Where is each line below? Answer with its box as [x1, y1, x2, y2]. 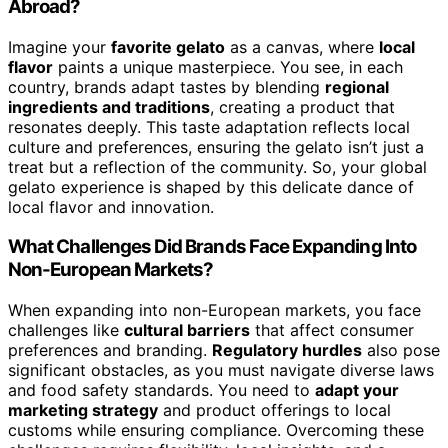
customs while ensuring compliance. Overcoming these [8, 420, 424, 441]
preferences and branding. [8, 340, 212, 361]
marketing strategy [8, 400, 158, 421]
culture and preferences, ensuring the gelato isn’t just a [8, 136, 424, 157]
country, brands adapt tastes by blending [8, 76, 325, 97]
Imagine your [8, 36, 111, 57]
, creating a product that [210, 96, 395, 117]
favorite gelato [111, 36, 225, 57]
